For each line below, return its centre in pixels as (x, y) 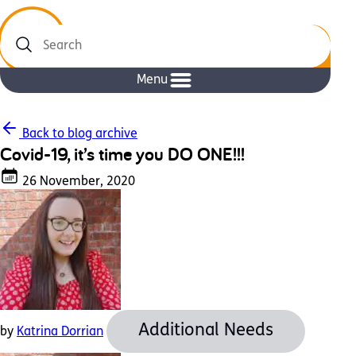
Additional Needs (206, 331)
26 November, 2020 (77, 182)
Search (21, 53)
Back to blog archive (78, 134)
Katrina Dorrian (60, 332)
